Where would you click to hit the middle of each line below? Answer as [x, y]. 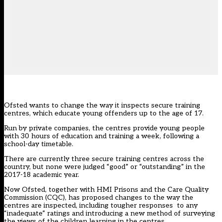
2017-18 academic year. [42, 175]
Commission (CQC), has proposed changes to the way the [99, 198]
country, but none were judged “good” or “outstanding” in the [105, 167]
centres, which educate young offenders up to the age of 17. [104, 113]
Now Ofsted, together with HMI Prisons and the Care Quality [106, 190]
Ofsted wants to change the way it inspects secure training [102, 106]
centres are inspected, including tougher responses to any [101, 206]
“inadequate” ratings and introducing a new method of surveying [110, 214]
